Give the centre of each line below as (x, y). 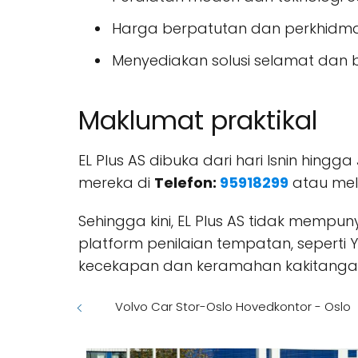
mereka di (116, 183)
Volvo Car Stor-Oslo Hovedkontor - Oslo (233, 306)
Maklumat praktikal (198, 120)
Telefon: (187, 183)
